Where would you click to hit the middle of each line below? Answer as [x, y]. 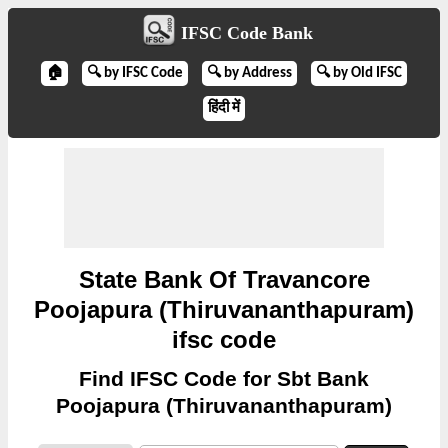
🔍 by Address [249, 73]
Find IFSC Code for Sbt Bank [224, 378]
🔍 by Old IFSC [359, 73]
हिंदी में [224, 108]
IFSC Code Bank [246, 33]
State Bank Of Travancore [224, 279]
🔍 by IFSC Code [135, 73]
